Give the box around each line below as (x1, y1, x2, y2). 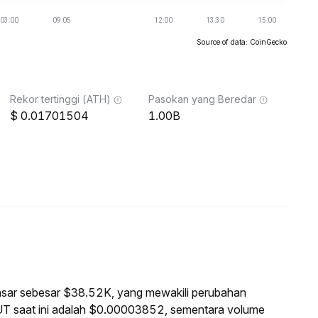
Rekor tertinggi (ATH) (10, 93, 111, 105)
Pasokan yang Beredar (148, 93, 256, 105)
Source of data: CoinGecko (197, 38, 287, 46)
